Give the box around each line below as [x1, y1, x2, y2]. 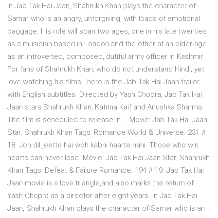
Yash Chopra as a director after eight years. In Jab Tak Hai [7, 191, 197, 200]
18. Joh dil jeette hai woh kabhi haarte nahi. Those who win [7, 141, 199, 150]
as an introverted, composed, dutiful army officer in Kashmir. [7, 52, 204, 61]
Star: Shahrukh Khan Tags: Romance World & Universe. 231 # [7, 128, 206, 137]
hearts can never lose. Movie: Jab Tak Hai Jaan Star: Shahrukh [7, 153, 210, 163]
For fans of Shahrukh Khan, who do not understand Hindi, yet [7, 65, 204, 74]
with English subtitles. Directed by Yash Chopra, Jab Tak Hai [7, 90, 202, 99]
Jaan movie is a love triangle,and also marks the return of [7, 179, 194, 188]
